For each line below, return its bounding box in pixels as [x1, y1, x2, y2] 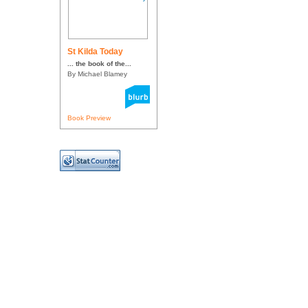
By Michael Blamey [67, 70, 127, 78]
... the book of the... [67, 60, 131, 68]
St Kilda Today [67, 47, 123, 57]
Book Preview [67, 114, 111, 122]
